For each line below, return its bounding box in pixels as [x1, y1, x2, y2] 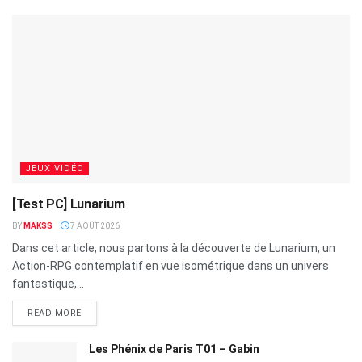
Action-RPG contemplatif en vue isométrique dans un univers [12, 259, 329, 272]
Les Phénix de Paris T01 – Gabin [89, 342, 259, 356]
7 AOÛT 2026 [69, 221, 120, 230]
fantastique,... [12, 276, 84, 290]
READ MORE [27, 307, 82, 318]
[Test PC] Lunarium [12, 196, 125, 212]
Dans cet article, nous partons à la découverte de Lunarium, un [12, 241, 335, 255]
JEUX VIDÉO [25, 162, 84, 174]
